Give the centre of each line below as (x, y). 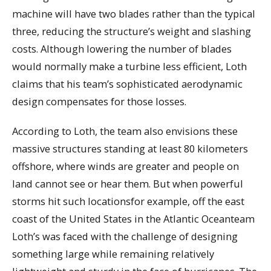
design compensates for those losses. (99, 102)
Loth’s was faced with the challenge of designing (125, 236)
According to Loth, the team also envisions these (125, 131)
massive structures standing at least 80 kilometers (130, 148)
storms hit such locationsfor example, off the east (128, 201)
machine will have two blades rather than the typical (134, 14)
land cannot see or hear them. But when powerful (128, 183)
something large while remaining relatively (113, 253)
